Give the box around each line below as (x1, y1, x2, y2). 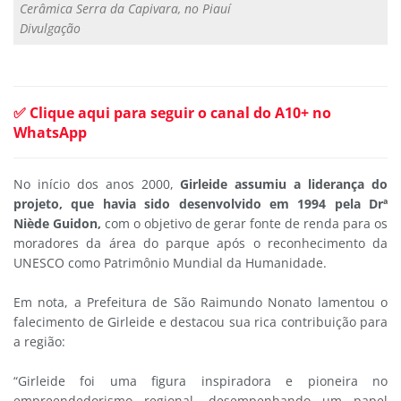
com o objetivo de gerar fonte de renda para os (101, 214, 388, 232)
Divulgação (20, 19, 81, 37)
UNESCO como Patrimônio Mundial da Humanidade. (13, 253, 327, 271)
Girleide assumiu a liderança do (180, 175, 388, 192)
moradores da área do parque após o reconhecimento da (13, 234, 388, 252)
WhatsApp (13, 122, 87, 142)
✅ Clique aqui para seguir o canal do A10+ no (13, 102, 331, 123)
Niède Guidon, (13, 214, 101, 232)
